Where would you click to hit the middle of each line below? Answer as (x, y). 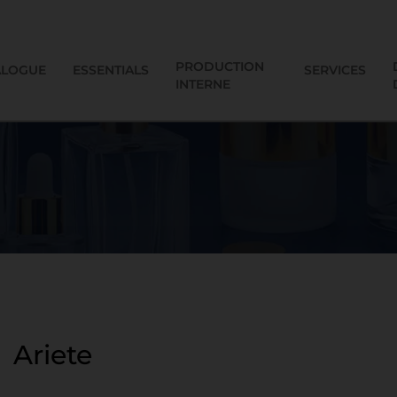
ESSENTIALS (110, 70)
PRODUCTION (219, 66)
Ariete (53, 355)
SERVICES (335, 70)
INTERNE (202, 84)
